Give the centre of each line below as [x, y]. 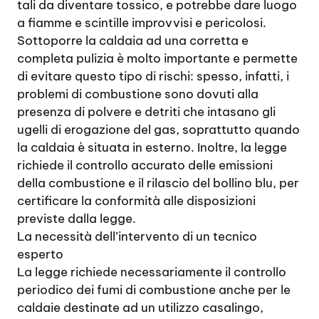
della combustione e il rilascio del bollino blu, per [158, 183]
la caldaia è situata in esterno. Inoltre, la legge [152, 147]
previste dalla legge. [77, 219]
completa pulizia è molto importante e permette [157, 58]
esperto [40, 254]
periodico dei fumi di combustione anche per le [154, 290]
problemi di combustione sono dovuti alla [138, 94]
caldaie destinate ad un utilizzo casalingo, [140, 308]
